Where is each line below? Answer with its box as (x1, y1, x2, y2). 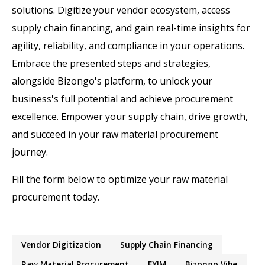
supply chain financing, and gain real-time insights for (12, 21, 250, 34)
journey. (12, 145, 50, 159)
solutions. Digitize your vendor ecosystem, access (12, 3, 230, 17)
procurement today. (12, 190, 99, 203)
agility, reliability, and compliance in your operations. (12, 38, 244, 52)
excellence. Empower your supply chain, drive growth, (12, 109, 248, 123)
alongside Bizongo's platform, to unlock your (12, 74, 212, 88)
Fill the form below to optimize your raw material (12, 172, 228, 186)
